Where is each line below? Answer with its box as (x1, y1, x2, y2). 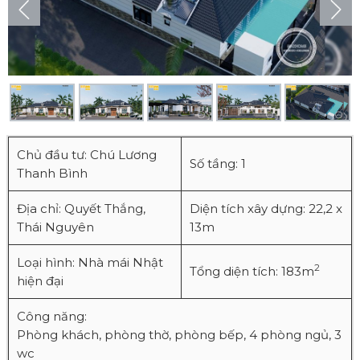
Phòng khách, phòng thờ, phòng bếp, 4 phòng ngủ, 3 (17, 327, 342, 343)
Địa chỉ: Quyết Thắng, (17, 201, 145, 217)
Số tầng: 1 (190, 156, 246, 172)
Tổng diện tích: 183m (190, 264, 314, 280)
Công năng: (17, 309, 87, 325)
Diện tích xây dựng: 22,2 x (190, 201, 342, 217)
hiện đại (17, 273, 63, 289)
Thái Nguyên (17, 219, 94, 235)
